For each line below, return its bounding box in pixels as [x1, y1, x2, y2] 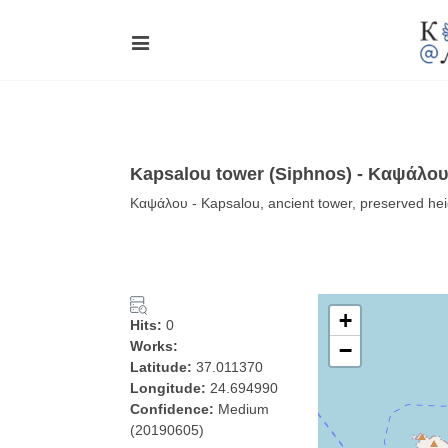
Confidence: [130, 401, 218, 417]
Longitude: [130, 380, 210, 396]
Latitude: [130, 359, 196, 375]
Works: [130, 338, 178, 354]
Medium [218, 401, 269, 417]
